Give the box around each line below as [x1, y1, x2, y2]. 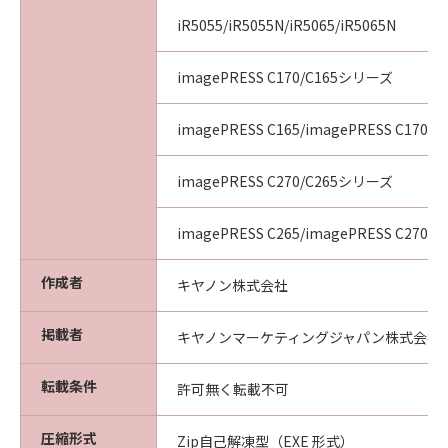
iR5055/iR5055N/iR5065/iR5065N [177, 15, 396, 35]
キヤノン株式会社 [177, 275, 288, 295]
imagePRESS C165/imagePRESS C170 [177, 119, 428, 139]
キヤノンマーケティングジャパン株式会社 [177, 327, 441, 347]
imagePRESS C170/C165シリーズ [177, 67, 393, 87]
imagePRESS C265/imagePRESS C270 [177, 223, 428, 243]
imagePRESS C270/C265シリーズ [177, 171, 393, 191]
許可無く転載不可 [177, 379, 289, 399]
